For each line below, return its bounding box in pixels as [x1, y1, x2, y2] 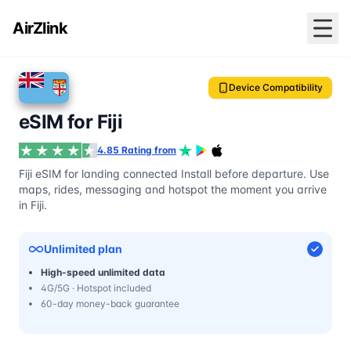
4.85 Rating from [97, 144, 176, 156]
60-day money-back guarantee [41, 298, 179, 309]
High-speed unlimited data [41, 266, 165, 278]
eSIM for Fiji [19, 110, 123, 133]
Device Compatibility [229, 81, 323, 93]
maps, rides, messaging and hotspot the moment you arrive [19, 183, 327, 196]
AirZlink [13, 19, 67, 38]
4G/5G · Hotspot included [41, 282, 151, 294]
